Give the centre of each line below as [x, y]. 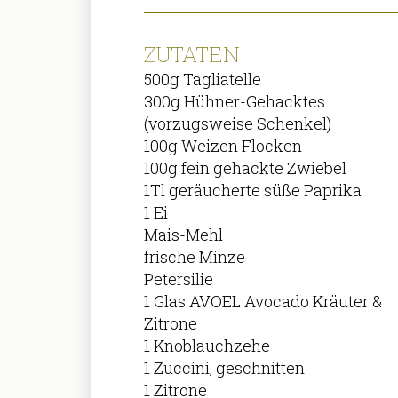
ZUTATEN [192, 54]
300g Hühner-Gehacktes [235, 101]
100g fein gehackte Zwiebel [246, 167]
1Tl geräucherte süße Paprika [253, 190]
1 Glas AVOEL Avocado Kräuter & [263, 301]
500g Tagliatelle [203, 79]
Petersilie [179, 279]
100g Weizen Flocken [223, 145]
